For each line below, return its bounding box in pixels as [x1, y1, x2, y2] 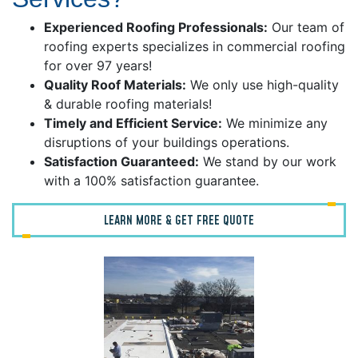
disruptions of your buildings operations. [44, 134, 289, 151]
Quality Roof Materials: [44, 77, 186, 93]
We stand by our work [199, 153, 336, 170]
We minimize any [222, 115, 328, 132]
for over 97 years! [44, 58, 152, 74]
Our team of [268, 19, 344, 36]
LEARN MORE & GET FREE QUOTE [104, 212, 254, 230]
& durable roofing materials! [44, 96, 212, 113]
